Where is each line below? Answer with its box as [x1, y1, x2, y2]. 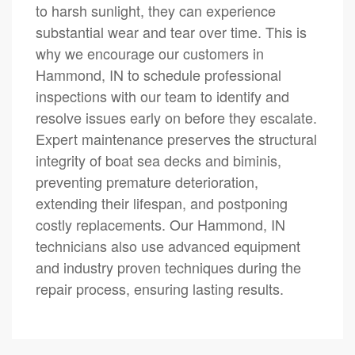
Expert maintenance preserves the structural [36, 128, 317, 149]
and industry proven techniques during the [36, 256, 301, 277]
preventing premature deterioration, [36, 170, 258, 192]
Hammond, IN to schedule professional [36, 63, 281, 85]
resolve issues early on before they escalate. [36, 106, 317, 128]
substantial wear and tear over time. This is [36, 21, 307, 42]
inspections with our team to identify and [36, 85, 289, 106]
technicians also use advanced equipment [36, 235, 300, 256]
